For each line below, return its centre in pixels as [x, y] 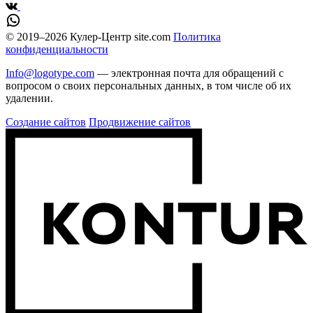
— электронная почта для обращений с [189, 73]
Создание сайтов [46, 122]
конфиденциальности [57, 49]
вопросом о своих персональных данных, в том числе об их [148, 85]
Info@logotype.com [50, 73]
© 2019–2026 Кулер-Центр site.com [88, 36]
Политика [197, 36]
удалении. [29, 98]
